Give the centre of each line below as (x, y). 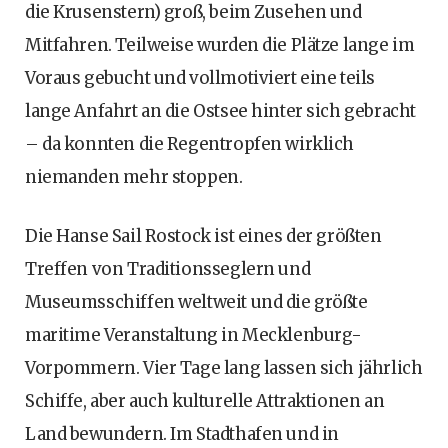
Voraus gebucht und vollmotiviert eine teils (200, 77)
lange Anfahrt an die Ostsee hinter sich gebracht (220, 110)
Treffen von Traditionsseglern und (168, 268)
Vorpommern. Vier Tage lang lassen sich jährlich (224, 367)
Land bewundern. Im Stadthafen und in (182, 433)
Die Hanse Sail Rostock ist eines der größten (203, 235)
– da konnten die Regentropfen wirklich (190, 143)
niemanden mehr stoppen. (134, 176)
